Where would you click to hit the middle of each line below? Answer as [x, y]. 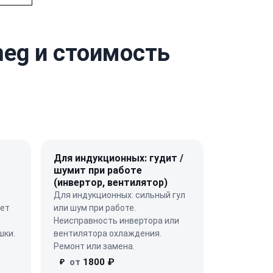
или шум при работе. [95, 207]
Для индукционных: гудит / [119, 158]
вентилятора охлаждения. [108, 233]
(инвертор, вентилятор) [111, 182]
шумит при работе [98, 170]
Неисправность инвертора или [116, 220]
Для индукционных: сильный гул [119, 195]
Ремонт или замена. [94, 246]
